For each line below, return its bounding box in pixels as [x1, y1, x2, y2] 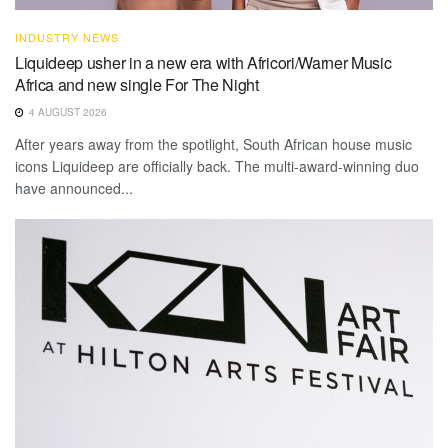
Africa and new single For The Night [15, 72, 259, 96]
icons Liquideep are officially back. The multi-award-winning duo [15, 155, 419, 176]
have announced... [15, 177, 133, 198]
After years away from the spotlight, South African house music [15, 133, 412, 154]
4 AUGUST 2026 [26, 104, 107, 119]
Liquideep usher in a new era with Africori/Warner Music [15, 50, 392, 74]
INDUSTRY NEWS [15, 28, 119, 45]
